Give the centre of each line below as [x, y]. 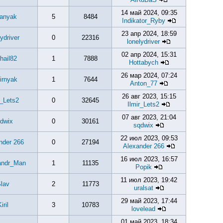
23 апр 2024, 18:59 [149, 34]
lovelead [143, 209]
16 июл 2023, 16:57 [149, 159]
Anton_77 [143, 83]
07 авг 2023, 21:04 [149, 117]
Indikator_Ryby [143, 21]
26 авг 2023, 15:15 [149, 96]
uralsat [143, 188]
